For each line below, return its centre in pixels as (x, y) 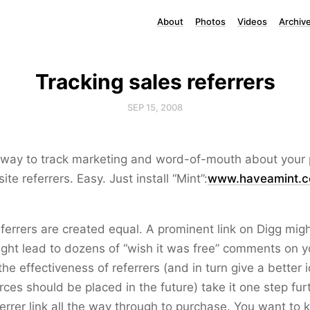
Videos (252, 21)
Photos (210, 21)
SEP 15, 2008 (155, 107)
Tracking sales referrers (155, 82)
